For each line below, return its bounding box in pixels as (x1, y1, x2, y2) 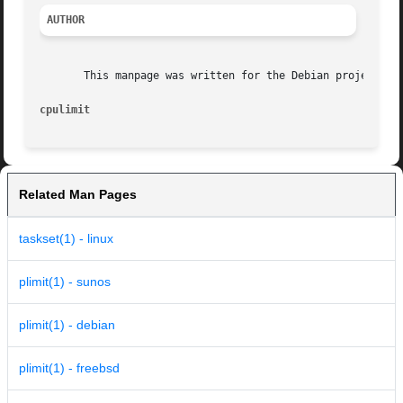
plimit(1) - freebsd (19, 361, 120, 376)
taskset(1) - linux (19, 231, 113, 246)
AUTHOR (47, 13, 85, 27)
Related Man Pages (19, 187, 137, 202)
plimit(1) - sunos (19, 274, 111, 290)
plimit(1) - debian (19, 318, 115, 333)
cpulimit (40, 103, 91, 117)
